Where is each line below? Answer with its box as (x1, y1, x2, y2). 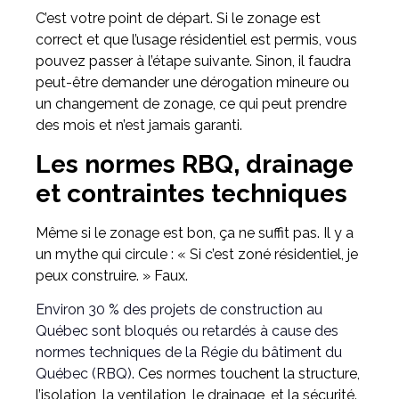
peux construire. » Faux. (36, 266, 188, 284)
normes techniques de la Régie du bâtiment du (36, 344, 342, 362)
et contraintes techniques (36, 178, 347, 208)
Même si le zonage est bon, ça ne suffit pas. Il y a (36, 224, 354, 241)
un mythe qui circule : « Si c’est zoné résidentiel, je (36, 245, 358, 263)
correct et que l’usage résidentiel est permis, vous (36, 31, 357, 49)
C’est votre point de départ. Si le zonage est (36, 10, 321, 28)
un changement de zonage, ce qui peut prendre (36, 95, 346, 113)
